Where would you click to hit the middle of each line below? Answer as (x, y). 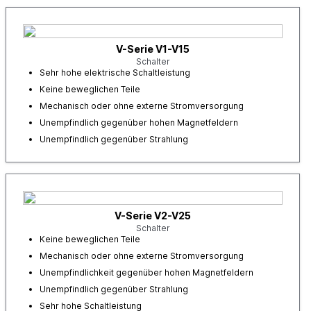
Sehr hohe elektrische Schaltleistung (115, 73)
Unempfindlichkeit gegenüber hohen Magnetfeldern (146, 272)
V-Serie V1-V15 (153, 49)
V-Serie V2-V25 (153, 216)
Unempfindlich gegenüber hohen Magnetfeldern (139, 123)
